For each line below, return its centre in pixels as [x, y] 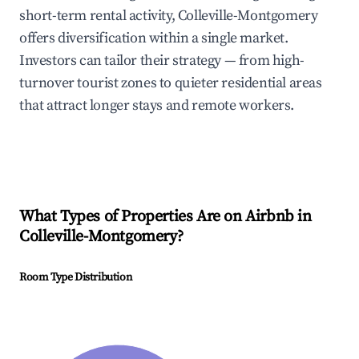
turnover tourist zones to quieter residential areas [171, 83]
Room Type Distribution [76, 278]
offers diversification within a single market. [154, 38]
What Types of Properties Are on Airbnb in [165, 217]
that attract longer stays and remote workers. [157, 106]
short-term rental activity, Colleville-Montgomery [169, 16]
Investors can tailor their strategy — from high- [162, 61]
